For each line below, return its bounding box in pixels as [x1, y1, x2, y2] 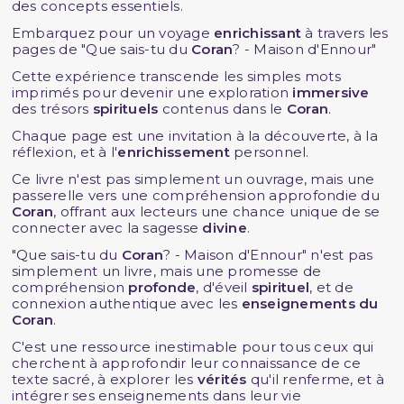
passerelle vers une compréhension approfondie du [11, 187, 380, 205]
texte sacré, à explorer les [11, 371, 197, 389]
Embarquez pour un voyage [11, 24, 215, 42]
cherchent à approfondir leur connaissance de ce [11, 354, 362, 372]
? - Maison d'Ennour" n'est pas [163, 246, 373, 264]
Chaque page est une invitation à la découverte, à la [11, 127, 378, 145]
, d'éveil [196, 279, 252, 297]
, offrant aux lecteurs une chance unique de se [53, 203, 381, 221]
